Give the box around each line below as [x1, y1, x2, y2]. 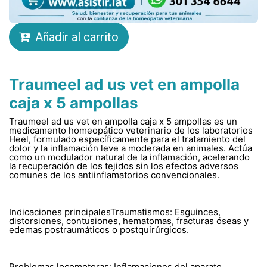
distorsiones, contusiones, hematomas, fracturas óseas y [9, 215, 249, 226]
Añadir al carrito [35, 29, 119, 44]
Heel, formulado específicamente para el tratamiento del [9, 133, 246, 145]
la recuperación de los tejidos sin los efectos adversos [9, 160, 238, 172]
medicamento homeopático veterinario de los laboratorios [9, 124, 253, 136]
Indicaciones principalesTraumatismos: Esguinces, [9, 206, 221, 218]
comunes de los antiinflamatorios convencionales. [9, 169, 219, 181]
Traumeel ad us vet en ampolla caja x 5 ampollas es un [9, 115, 237, 127]
